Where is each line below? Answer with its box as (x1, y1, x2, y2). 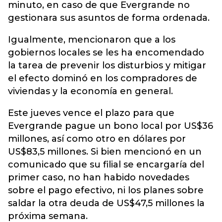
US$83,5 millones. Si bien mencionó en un (8, 146, 202, 157)
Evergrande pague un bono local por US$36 (8, 120, 213, 131)
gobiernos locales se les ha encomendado (8, 47, 204, 58)
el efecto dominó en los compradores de (8, 73, 197, 84)
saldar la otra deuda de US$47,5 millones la (8, 198, 205, 209)
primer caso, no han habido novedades (8, 172, 189, 183)
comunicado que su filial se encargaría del (8, 159, 204, 170)
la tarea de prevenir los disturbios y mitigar (8, 60, 206, 71)
